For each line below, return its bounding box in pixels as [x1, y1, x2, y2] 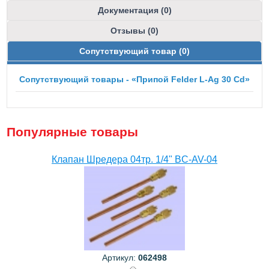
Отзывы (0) [110, 25, 159, 35]
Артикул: [102, 252, 138, 262]
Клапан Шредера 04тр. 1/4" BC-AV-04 [52, 154, 217, 165]
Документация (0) [97, 5, 172, 15]
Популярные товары [7, 124, 139, 139]
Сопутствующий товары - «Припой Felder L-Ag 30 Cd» [19, 74, 250, 84]
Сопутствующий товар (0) [79, 46, 190, 56]
